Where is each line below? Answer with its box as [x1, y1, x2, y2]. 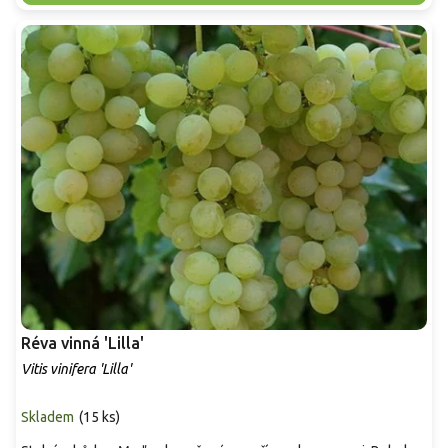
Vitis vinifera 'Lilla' [21, 361, 131, 378]
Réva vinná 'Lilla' [21, 334, 144, 353]
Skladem [21, 409, 74, 426]
